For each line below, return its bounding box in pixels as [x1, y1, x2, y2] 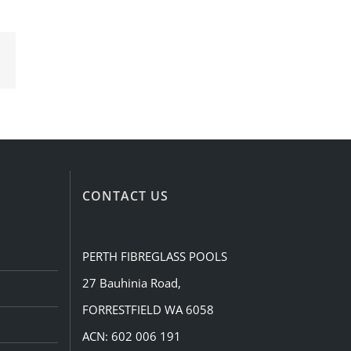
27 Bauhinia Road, [81, 275, 181, 291]
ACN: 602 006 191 [81, 328, 181, 345]
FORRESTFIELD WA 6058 [81, 302, 214, 318]
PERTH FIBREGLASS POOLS [81, 248, 227, 265]
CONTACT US [81, 187, 168, 205]
